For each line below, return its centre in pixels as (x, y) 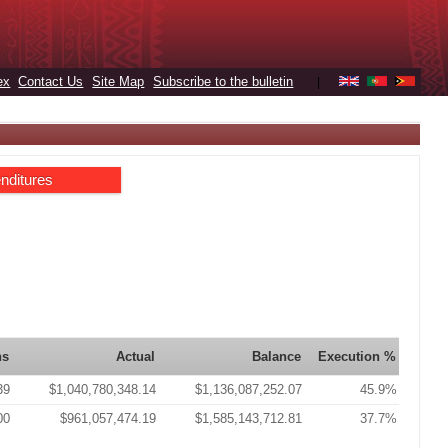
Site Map (118, 81)
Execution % (357, 356)
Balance (277, 356)
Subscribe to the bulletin (223, 81)
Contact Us (51, 81)
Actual (136, 356)
